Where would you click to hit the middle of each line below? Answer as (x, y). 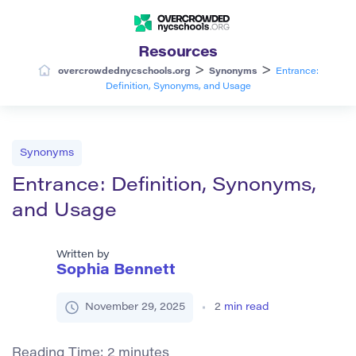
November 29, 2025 (135, 307)
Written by (83, 254)
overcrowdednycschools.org (124, 72)
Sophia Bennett (116, 271)
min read (246, 307)
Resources (178, 53)
